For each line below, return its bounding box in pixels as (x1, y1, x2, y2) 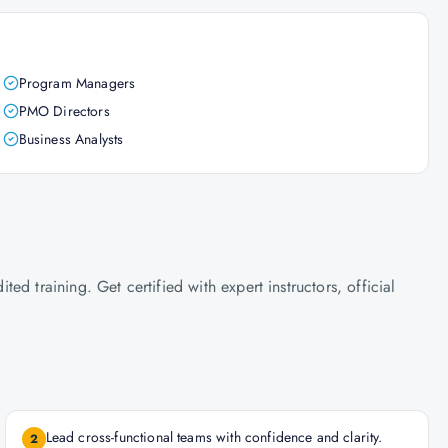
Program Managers (18, 73, 136, 93)
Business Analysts (18, 129, 124, 149)
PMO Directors (18, 101, 110, 121)
